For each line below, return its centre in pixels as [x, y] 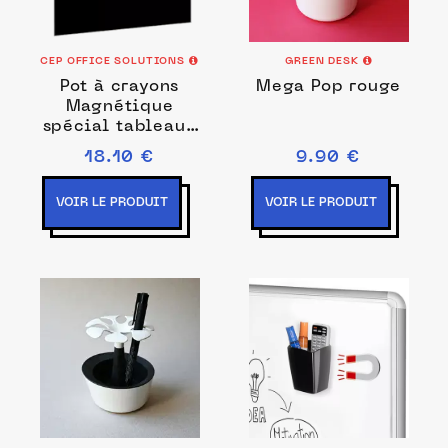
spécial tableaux [119, 127]
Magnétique [119, 107]
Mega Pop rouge [328, 87]
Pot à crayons [119, 87]
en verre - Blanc [119, 147]
